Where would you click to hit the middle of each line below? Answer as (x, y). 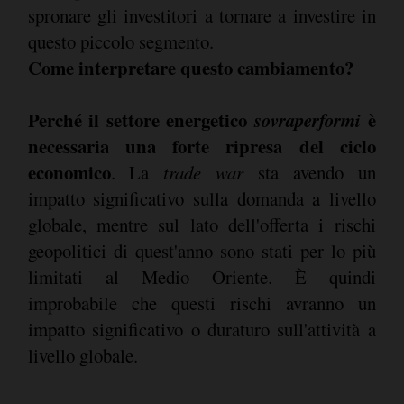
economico (69, 173)
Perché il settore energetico (141, 120)
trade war (203, 173)
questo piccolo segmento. (123, 42)
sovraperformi (311, 120)
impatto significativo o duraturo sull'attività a (202, 330)
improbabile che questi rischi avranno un (202, 303)
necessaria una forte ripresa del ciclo (202, 147)
